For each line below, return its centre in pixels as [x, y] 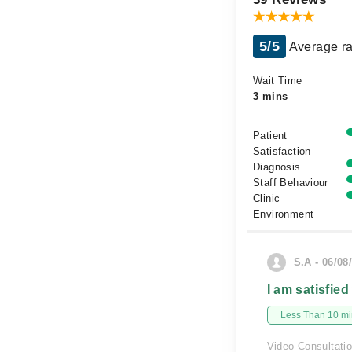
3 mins [271, 96]
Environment [284, 214]
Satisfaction [282, 151]
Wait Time [278, 81]
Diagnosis [277, 167]
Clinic [267, 198]
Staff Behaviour [291, 183]
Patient [270, 136]
